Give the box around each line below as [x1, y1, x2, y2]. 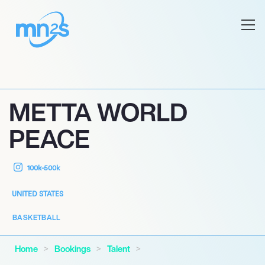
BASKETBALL [12, 212, 61, 222]
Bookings [54, 243, 91, 255]
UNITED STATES [12, 189, 63, 199]
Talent [107, 243, 130, 255]
